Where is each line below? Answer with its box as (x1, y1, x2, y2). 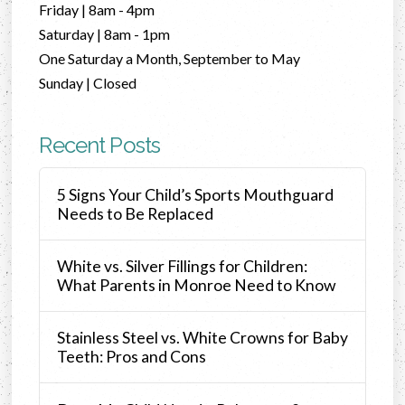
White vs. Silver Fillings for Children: (56, 256, 307, 276)
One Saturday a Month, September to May (39, 50, 301, 68)
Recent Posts (39, 132, 161, 159)
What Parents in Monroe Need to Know (56, 275, 336, 295)
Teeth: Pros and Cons (56, 347, 206, 367)
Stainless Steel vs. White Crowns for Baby (56, 328, 348, 348)
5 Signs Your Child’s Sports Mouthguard (56, 184, 334, 204)
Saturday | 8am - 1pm (39, 25, 171, 43)
